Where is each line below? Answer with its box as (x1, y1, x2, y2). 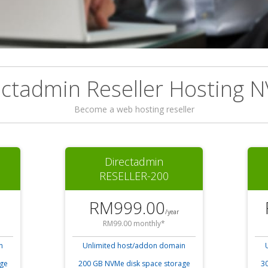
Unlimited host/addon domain (83, 240, 185, 251)
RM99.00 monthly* (103, 218, 165, 229)
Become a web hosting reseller (74, 103, 194, 115)
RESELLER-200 (99, 169, 169, 183)
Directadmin (105, 154, 163, 169)
